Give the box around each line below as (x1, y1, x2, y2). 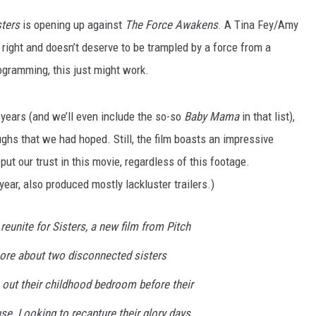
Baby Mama (184, 109, 239, 123)
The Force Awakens (125, 18, 218, 32)
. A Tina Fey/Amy (218, 18, 298, 32)
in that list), (239, 109, 295, 123)
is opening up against (20, 18, 125, 32)
